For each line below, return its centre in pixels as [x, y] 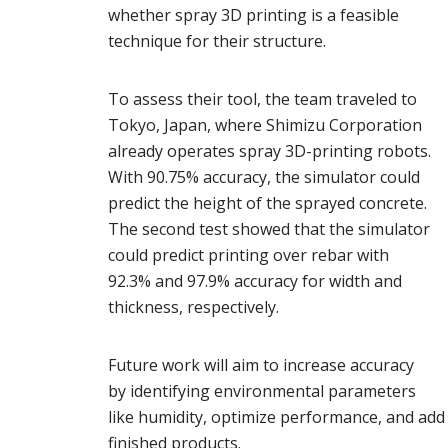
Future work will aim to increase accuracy [260, 365]
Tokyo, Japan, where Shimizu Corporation [264, 125]
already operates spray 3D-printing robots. [269, 151]
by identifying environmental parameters [261, 391]
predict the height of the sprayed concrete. [267, 203]
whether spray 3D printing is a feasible [253, 15]
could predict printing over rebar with [248, 255]
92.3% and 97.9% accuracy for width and [254, 281]
